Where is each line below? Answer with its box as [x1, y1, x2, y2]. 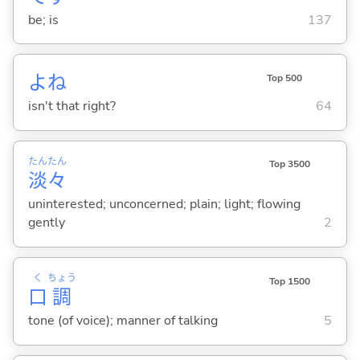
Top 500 [266, 72, 302, 85]
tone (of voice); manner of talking [27, 312, 218, 330]
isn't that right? [27, 97, 116, 116]
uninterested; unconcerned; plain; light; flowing [27, 195, 301, 214]
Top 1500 [268, 274, 310, 288]
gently [27, 214, 65, 232]
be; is [27, 10, 59, 29]
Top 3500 [268, 157, 310, 171]
